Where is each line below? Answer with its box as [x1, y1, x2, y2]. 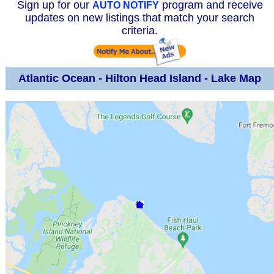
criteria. [122, 24, 158, 37]
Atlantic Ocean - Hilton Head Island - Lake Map [18, 72, 261, 85]
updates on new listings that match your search [25, 12, 254, 24]
